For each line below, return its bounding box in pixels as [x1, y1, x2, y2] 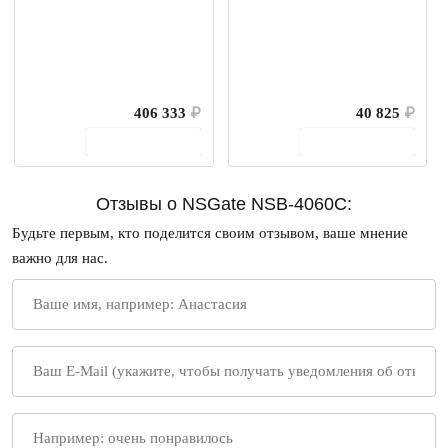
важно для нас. [12, 250, 109, 267]
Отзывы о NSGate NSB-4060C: [95, 193, 352, 214]
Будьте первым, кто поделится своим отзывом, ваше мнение [12, 225, 409, 242]
